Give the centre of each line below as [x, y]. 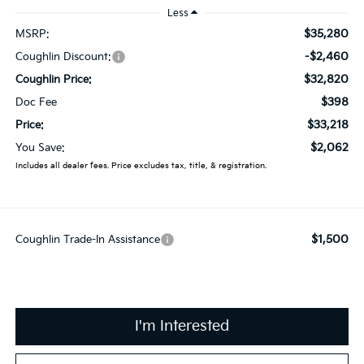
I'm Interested [182, 327]
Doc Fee [36, 103]
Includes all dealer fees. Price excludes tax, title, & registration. [141, 166]
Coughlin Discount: [63, 57]
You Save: [40, 148]
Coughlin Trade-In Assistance [87, 240]
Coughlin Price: [53, 80]
